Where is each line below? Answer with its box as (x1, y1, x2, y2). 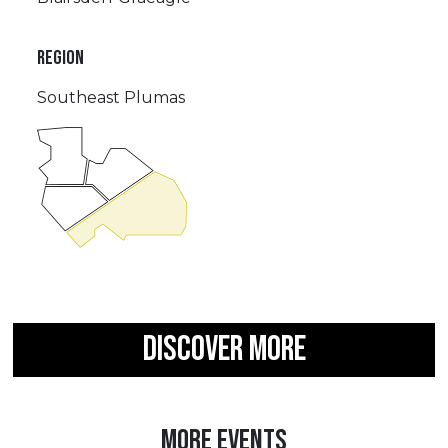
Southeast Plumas (36, 88, 185, 108)
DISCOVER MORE (142, 327, 306, 371)
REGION (36, 46, 84, 71)
